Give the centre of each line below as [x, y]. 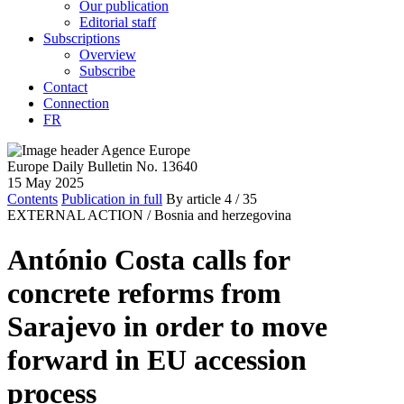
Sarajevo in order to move [167, 326]
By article [193, 199]
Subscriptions [82, 39]
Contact [65, 87]
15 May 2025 [46, 183]
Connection [76, 104]
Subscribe [107, 71]
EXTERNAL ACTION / [79, 216]
